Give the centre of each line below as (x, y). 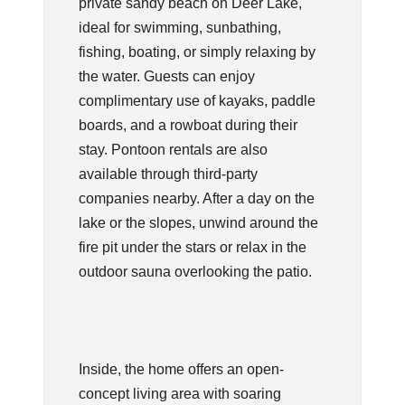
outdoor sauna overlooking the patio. (195, 271)
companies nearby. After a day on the (196, 198)
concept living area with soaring (179, 393)
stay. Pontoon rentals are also (173, 149)
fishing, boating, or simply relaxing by (197, 52)
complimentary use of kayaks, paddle (197, 100)
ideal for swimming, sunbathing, (179, 27)
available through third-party (168, 174)
